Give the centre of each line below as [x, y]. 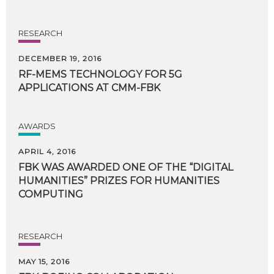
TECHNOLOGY [106, 74]
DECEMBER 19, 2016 [60, 58]
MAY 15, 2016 [44, 261]
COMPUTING [51, 194]
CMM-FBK [136, 88]
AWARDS [37, 126]
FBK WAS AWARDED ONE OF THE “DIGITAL [126, 167]
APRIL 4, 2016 [47, 151]
